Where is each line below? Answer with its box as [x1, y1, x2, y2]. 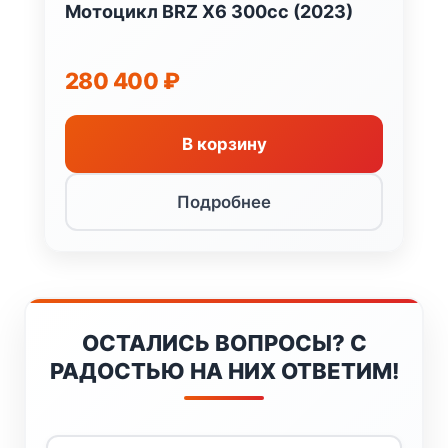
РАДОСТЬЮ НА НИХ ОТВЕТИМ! [49, 357, 399, 384]
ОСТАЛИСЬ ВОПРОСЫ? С [81, 329, 367, 356]
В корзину [181, 133, 267, 154]
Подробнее [177, 191, 271, 212]
